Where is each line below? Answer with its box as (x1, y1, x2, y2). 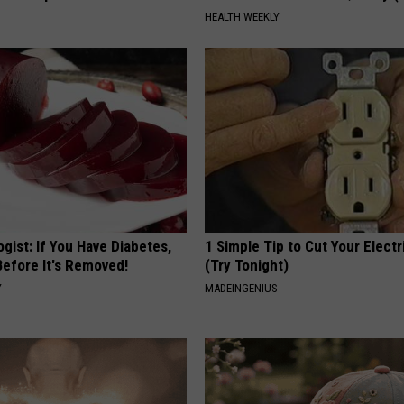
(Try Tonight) (205, 256, 289, 275)
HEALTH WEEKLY (205, 10, 280, 24)
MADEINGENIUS (205, 281, 279, 296)
